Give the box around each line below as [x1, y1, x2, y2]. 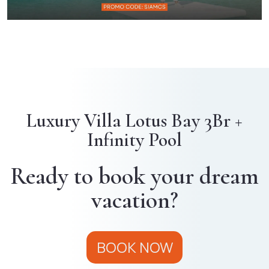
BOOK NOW [96, 237, 173, 258]
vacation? [91, 186, 178, 215]
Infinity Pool [87, 128, 182, 152]
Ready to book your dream [10, 162, 259, 191]
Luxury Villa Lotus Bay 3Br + [26, 109, 243, 133]
